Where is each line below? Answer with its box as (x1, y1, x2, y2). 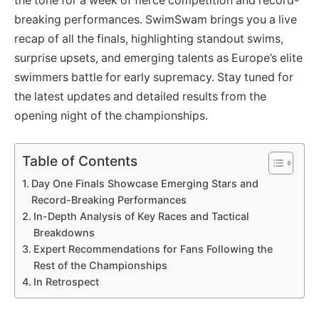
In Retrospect (33, 275, 99, 288)
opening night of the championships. (14, 109, 208, 123)
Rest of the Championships (33, 258, 167, 271)
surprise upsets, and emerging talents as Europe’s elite (14, 51, 303, 66)
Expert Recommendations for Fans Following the (33, 242, 273, 255)
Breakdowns (33, 226, 95, 239)
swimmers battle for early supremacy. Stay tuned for (14, 70, 293, 85)
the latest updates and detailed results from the (14, 90, 266, 104)
